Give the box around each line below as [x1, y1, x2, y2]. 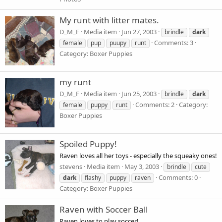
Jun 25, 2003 [121, 89, 157, 99]
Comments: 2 [135, 100, 174, 110]
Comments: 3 [154, 38, 193, 48]
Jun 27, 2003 [121, 27, 157, 37]
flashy [85, 173, 101, 182]
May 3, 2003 [124, 162, 159, 171]
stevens [59, 162, 82, 171]
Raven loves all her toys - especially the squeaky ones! [59, 151, 217, 161]
